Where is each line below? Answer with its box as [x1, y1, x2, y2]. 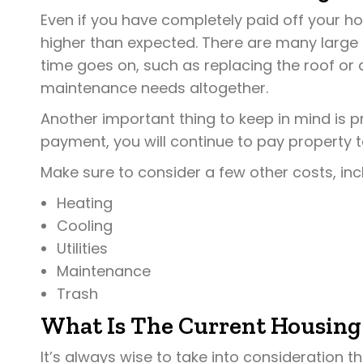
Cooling [57, 216, 113, 237]
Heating [57, 193, 113, 214]
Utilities [57, 238, 108, 259]
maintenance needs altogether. [41, 78, 268, 99]
